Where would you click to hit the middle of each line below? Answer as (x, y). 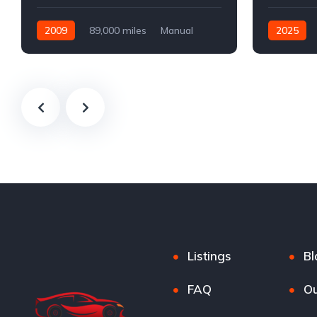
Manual (177, 31)
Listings (210, 256)
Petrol (50, 51)
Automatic (292, 51)
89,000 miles (118, 31)
